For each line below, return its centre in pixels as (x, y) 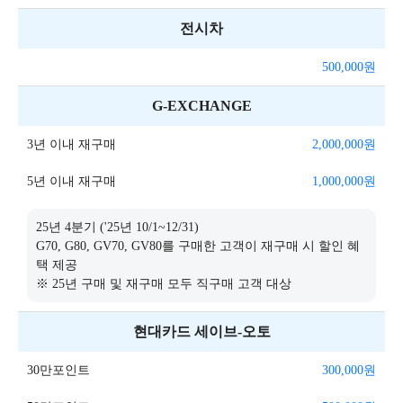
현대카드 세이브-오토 (201, 331)
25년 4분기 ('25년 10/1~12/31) (117, 227)
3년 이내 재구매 (72, 144)
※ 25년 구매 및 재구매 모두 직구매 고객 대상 (164, 284)
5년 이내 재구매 (72, 181)
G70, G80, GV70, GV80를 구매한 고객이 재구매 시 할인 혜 (198, 246)
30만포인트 (58, 370)
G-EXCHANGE (201, 106)
